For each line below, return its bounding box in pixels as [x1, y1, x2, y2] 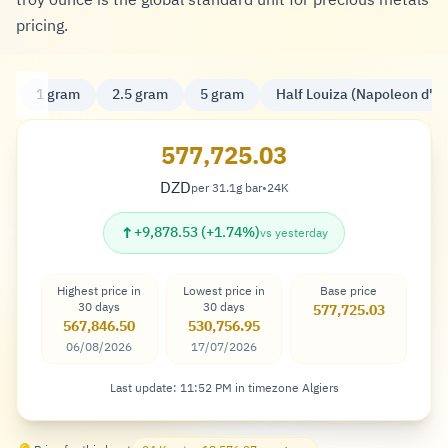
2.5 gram [112, 84, 168, 105]
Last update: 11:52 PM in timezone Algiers [109, 379, 339, 397]
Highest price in [57, 282, 142, 300]
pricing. [16, 14, 68, 38]
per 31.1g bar [190, 179, 262, 197]
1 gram [36, 84, 80, 105]
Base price [320, 282, 378, 300]
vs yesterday [260, 224, 328, 242]
